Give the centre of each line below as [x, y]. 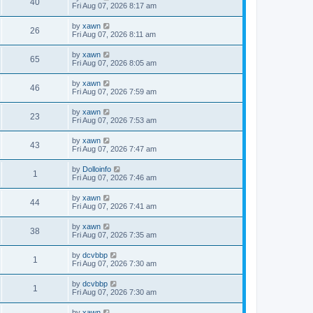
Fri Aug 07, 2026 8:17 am [114, 6]
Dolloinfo [97, 169]
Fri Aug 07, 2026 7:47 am [114, 149]
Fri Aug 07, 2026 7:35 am [114, 235]
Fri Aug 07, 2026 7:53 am [114, 120]
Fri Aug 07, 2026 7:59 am [114, 92]
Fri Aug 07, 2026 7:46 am [114, 177]
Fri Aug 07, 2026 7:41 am [114, 206]
